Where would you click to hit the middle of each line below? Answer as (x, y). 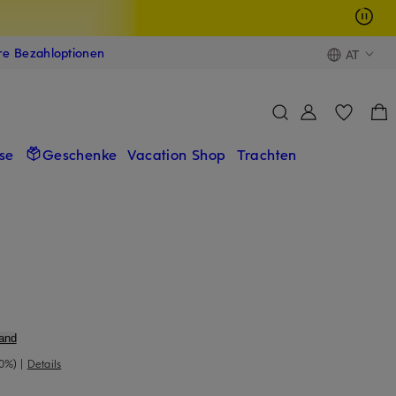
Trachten (267, 153)
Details (44, 363)
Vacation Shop (177, 153)
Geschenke (80, 153)
